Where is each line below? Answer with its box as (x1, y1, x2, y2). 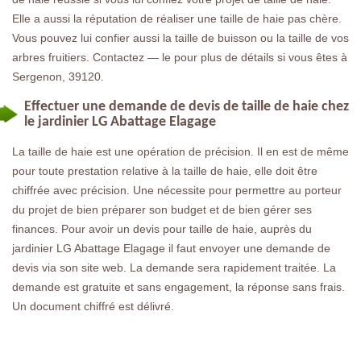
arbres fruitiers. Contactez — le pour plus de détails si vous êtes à (12, 50, 347, 64)
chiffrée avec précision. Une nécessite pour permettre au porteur (12, 183, 342, 197)
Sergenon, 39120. (12, 69, 104, 83)
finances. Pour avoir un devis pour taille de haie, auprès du (12, 222, 312, 235)
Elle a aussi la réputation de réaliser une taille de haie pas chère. (12, 11, 342, 25)
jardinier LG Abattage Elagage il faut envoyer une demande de (12, 241, 330, 255)
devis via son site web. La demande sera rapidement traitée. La (12, 260, 336, 274)
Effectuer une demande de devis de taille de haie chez (24, 98, 349, 114)
